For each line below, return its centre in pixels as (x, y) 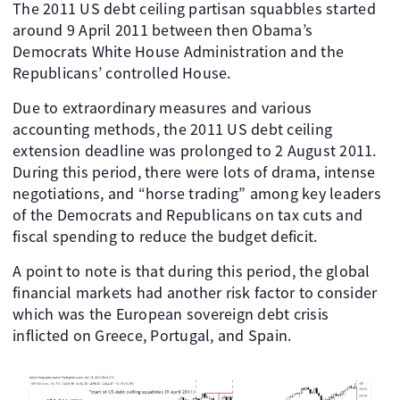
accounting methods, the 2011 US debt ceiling (172, 129)
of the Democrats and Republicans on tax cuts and (187, 215)
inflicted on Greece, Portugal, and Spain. (152, 335)
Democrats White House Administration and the (178, 51)
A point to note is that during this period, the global (192, 271)
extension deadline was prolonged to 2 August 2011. (195, 150)
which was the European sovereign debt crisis (171, 314)
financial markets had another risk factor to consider (195, 292)
